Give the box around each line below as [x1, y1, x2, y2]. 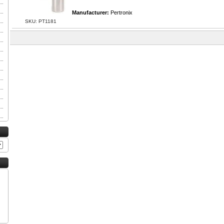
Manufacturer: [71, 9, 110, 15]
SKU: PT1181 [25, 18, 56, 24]
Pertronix [110, 9, 132, 15]
